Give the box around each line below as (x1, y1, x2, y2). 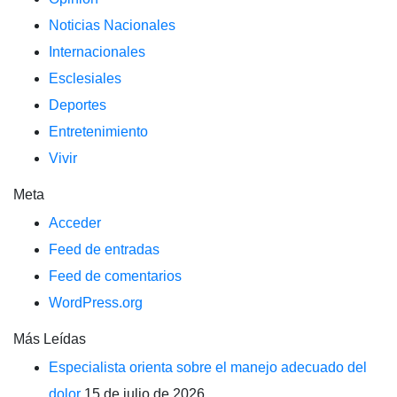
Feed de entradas (49, 242, 160, 257)
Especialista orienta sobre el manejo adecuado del (49, 360, 367, 375)
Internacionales (49, 44, 145, 59)
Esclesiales (49, 71, 121, 86)
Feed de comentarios (49, 269, 182, 284)
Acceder (49, 215, 101, 230)
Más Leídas (13, 331, 86, 346)
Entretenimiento (49, 124, 148, 139)
